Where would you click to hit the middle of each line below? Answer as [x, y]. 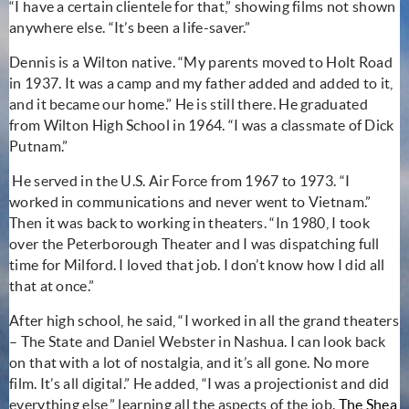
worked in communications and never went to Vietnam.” [190, 201]
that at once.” [52, 285]
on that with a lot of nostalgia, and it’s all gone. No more [189, 362]
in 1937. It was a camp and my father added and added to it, [201, 83]
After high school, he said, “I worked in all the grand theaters [204, 320]
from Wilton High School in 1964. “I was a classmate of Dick [202, 125]
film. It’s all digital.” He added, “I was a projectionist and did [199, 383]
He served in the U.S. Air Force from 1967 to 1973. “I [181, 180]
